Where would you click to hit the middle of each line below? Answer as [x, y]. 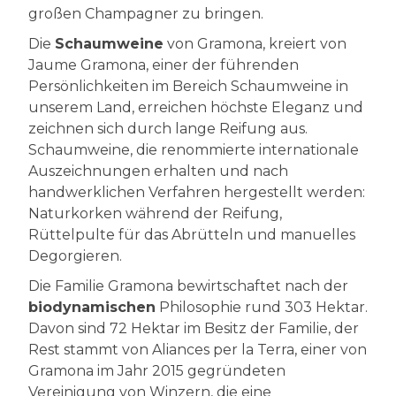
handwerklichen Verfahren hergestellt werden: [197, 192]
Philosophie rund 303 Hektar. [262, 307]
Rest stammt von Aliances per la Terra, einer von [198, 349]
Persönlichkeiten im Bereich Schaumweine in [188, 86]
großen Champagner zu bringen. [146, 13]
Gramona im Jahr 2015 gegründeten [157, 370]
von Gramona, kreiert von [255, 43]
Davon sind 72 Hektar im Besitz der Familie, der [194, 328]
